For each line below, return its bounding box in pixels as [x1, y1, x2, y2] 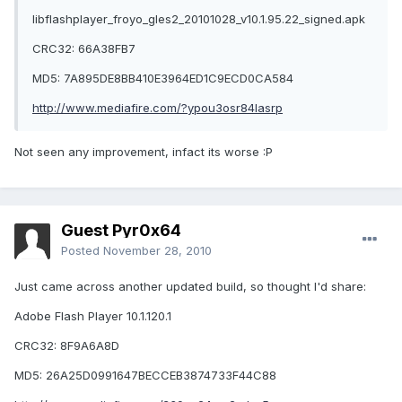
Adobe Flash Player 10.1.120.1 [14, 309, 171, 324]
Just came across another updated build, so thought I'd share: [14, 279, 366, 294]
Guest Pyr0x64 [61, 221, 181, 240]
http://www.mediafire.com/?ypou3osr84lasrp [32, 100, 283, 116]
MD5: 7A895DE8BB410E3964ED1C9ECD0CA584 [32, 71, 293, 86]
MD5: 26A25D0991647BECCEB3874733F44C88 [14, 368, 276, 383]
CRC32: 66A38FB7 [32, 41, 135, 57]
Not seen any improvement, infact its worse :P [14, 144, 273, 160]
